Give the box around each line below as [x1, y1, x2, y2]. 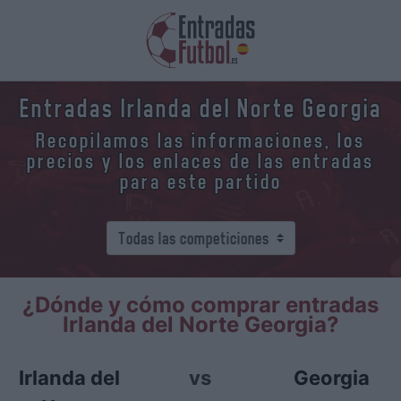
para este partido [119, 170, 282, 193]
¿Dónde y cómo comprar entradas [22, 292, 379, 318]
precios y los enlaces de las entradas [27, 149, 374, 173]
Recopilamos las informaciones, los [36, 129, 365, 152]
